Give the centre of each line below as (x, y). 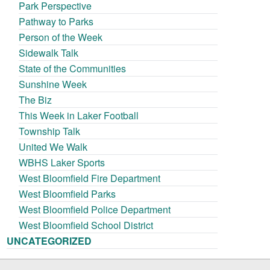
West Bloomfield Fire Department (90, 178)
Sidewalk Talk (49, 53)
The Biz (36, 100)
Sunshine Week (53, 84)
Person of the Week (61, 37)
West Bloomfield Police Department (95, 210)
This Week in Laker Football (79, 116)
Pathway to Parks (56, 22)
